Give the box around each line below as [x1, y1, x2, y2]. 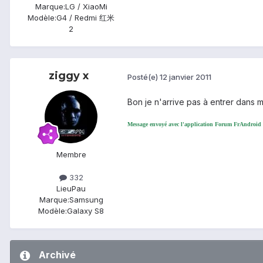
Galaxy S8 [67, 206, 104, 216]
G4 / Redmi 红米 [56, 13, 114, 23]
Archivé [39, 249, 76, 261]
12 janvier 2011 [160, 72, 211, 82]
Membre [56, 150, 86, 160]
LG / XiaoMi [65, 2, 107, 12]
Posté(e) [127, 72, 160, 82]
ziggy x [49, 69, 89, 83]
